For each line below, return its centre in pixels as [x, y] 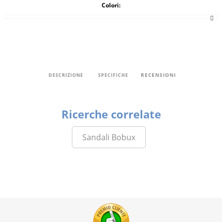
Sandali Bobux [109, 137]
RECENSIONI [158, 75]
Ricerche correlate [111, 114]
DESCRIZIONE [66, 75]
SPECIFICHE [113, 75]
